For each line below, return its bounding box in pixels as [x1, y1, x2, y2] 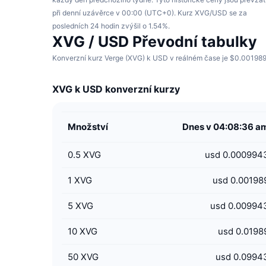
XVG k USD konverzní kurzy [52, 83, 180, 95]
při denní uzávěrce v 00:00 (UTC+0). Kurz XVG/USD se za [52, 8, 247, 17]
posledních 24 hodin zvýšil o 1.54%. [52, 21, 170, 30]
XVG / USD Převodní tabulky [52, 33, 257, 50]
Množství [68, 121, 108, 132]
